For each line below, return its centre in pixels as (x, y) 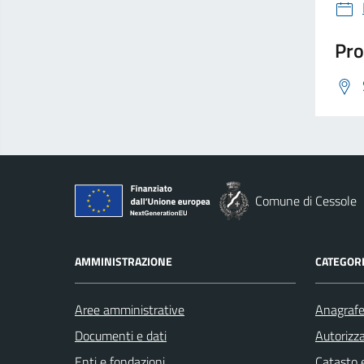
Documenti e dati (121, 336)
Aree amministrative (130, 310)
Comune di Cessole (306, 201)
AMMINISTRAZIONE (123, 261)
